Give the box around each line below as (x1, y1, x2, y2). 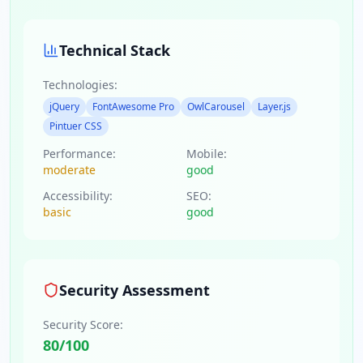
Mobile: (186, 146, 227, 161)
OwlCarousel (187, 100, 245, 113)
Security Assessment (59, 280, 210, 300)
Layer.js (258, 100, 291, 113)
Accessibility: (43, 188, 113, 203)
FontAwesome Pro (92, 100, 174, 113)
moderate (43, 162, 96, 177)
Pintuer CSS (49, 119, 102, 133)
